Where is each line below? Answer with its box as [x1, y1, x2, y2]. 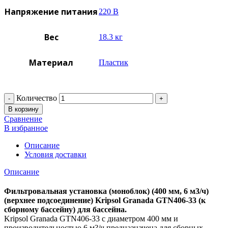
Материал [29, 57, 73, 69]
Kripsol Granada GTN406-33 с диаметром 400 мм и [4, 214, 178, 223]
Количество [16, 94, 57, 103]
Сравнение [4, 115, 42, 124]
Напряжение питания [5, 6, 98, 18]
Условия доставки [24, 150, 87, 159]
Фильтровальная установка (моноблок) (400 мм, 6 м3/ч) [4, 187, 209, 196]
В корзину [8, 105, 39, 113]
